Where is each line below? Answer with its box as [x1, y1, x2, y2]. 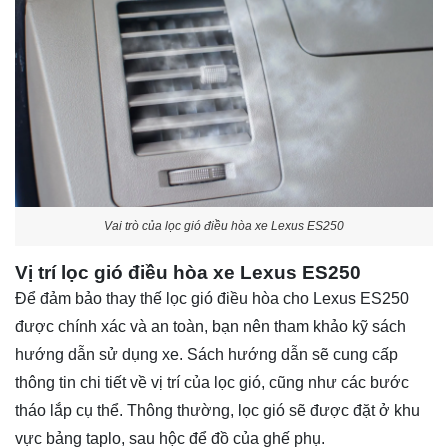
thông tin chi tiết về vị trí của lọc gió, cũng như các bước [15, 374, 409, 392]
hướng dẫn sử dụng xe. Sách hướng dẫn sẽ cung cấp [15, 346, 398, 364]
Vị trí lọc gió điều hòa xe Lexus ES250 [15, 262, 361, 284]
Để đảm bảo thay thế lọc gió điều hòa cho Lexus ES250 [15, 290, 409, 308]
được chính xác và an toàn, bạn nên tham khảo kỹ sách [15, 318, 406, 336]
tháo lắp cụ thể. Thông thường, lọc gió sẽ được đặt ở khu [15, 402, 420, 420]
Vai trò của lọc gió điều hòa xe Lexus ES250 [104, 218, 344, 233]
